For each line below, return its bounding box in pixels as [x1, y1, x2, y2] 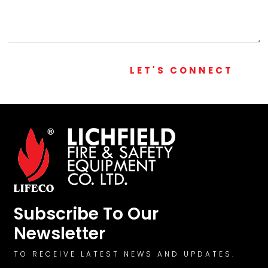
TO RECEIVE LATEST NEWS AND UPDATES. [14, 248, 236, 259]
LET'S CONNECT [129, 63, 233, 77]
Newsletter [14, 221, 106, 245]
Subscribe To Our [14, 202, 159, 226]
